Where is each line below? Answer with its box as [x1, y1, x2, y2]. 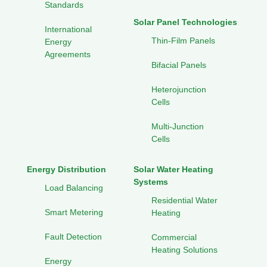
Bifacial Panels [151, 60, 206, 70]
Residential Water [151, 195, 218, 206]
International [45, 24, 92, 35]
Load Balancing [45, 183, 103, 193]
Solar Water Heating [133, 164, 213, 175]
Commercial [151, 232, 197, 243]
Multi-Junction [151, 122, 204, 132]
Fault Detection [45, 232, 102, 242]
